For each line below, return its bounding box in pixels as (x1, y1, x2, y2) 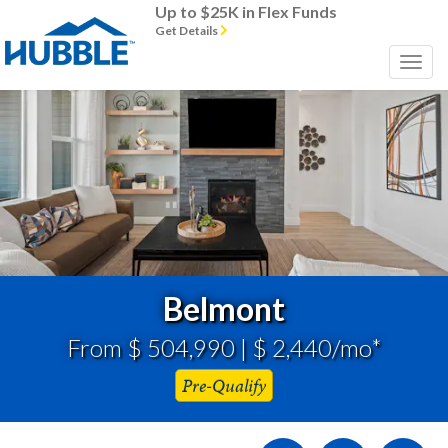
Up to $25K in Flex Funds (155, 2, 337, 21)
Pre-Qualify (182, 372, 266, 398)
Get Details (155, 23, 220, 38)
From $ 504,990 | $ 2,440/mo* (66, 333, 382, 363)
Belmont (163, 289, 285, 329)
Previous (43, 91, 124, 115)
